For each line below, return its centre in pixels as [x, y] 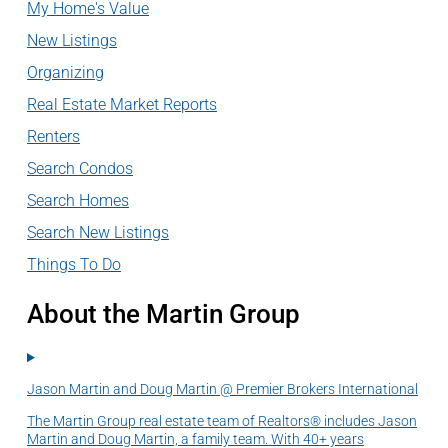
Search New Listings [98, 233]
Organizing [65, 73]
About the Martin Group [163, 314]
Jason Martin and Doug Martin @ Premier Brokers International [222, 389]
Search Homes [78, 201]
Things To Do [74, 265]
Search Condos [80, 169]
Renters [53, 137]
